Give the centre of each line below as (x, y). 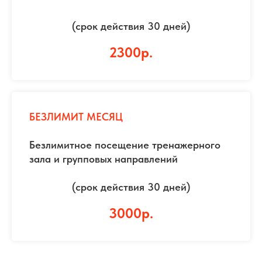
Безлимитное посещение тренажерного (125, 145)
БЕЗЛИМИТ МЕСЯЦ (76, 117)
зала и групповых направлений (104, 159)
